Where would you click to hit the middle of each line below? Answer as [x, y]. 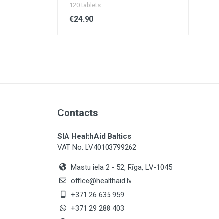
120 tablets [85, 5]
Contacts [78, 113]
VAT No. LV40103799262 [97, 147]
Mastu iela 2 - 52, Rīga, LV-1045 [120, 167]
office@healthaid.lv [101, 181]
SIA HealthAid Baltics [94, 136]
